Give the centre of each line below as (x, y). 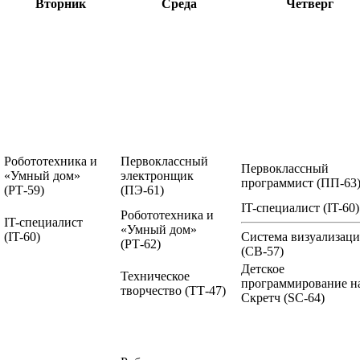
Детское (263, 268)
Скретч (262, 297)
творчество (153, 290)
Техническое (155, 276)
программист (279, 182)
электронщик (157, 175)
